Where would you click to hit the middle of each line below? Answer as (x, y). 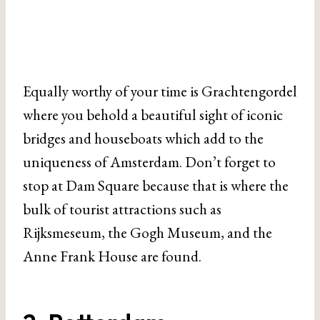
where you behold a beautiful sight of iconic (153, 114)
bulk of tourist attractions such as (122, 209)
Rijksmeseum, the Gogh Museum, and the (147, 232)
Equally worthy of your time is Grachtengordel (160, 91)
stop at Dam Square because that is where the (156, 185)
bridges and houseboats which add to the (143, 138)
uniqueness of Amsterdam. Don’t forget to (149, 161)
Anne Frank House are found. (112, 256)
